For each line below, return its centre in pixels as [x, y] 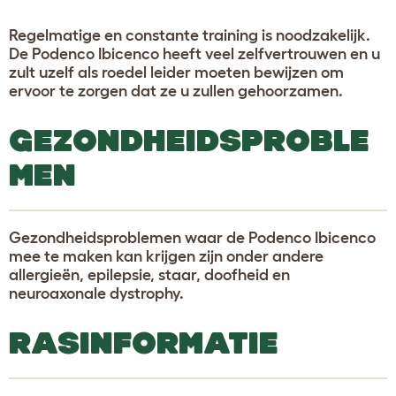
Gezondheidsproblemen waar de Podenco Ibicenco [192, 237]
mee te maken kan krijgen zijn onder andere [166, 256]
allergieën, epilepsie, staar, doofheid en [149, 274]
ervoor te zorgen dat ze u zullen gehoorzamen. [176, 91]
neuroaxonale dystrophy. [96, 293]
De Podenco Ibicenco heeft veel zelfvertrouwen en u [194, 53]
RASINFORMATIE [144, 342]
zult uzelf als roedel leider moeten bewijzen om [176, 72]
